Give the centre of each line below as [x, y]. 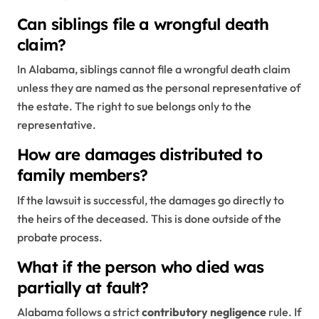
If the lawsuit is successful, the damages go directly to [151, 200]
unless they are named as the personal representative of [159, 88]
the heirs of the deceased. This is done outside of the [149, 218]
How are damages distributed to [140, 155]
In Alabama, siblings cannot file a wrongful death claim [154, 69]
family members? [82, 176]
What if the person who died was [141, 267]
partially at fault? [83, 287]
